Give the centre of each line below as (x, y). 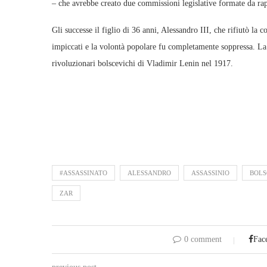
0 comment (203, 239)
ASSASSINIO (210, 173)
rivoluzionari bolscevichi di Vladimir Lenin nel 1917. (142, 63)
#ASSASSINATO (83, 173)
